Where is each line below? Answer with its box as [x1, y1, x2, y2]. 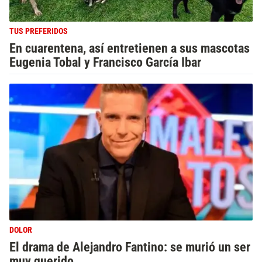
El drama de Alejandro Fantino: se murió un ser [9, 239, 250, 255]
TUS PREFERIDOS [9, 26, 68, 37]
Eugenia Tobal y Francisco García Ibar [9, 54, 201, 70]
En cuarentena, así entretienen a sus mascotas [9, 40, 250, 56]
